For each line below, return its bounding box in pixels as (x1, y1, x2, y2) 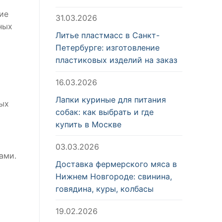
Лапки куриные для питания (55, 94, 166, 105)
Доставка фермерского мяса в (55, 159, 177, 169)
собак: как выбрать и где (55, 107, 154, 117)
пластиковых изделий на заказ (55, 55, 177, 65)
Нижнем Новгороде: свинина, (55, 171, 172, 181)
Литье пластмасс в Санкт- (55, 30, 160, 40)
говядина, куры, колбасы (55, 183, 154, 194)
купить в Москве (55, 119, 121, 129)
